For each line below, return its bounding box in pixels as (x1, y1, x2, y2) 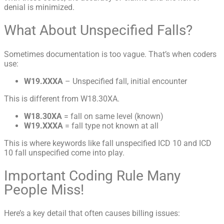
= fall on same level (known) (62, 111, 163, 121)
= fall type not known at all (63, 120, 158, 130)
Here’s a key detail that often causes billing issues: (4, 208, 180, 218)
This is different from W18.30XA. (4, 93, 119, 103)
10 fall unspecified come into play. (4, 147, 124, 157)
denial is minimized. (4, 2, 74, 12)
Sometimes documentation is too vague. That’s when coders (4, 49, 216, 59)
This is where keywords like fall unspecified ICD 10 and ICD (4, 138, 211, 148)
